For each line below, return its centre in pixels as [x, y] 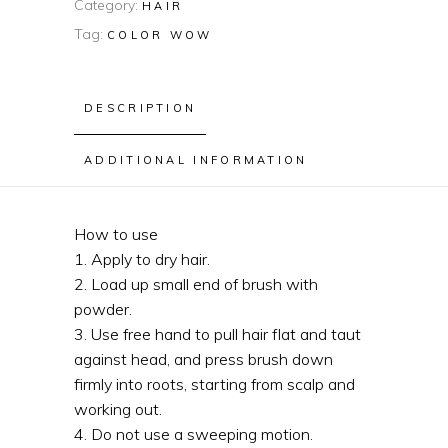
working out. [118, 409]
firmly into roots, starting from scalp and [214, 384]
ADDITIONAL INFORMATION [196, 160]
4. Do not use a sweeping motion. [193, 434]
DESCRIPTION [140, 108]
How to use [116, 234]
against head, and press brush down [203, 359]
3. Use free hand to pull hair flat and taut [217, 334]
